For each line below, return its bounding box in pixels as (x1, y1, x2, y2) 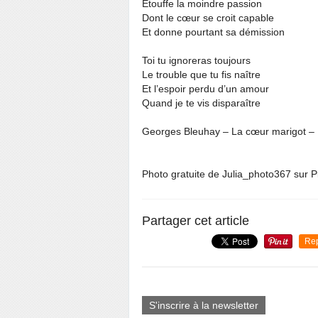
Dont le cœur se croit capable (142, 12, 274, 23)
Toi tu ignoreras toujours (142, 55, 251, 66)
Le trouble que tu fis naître (142, 69, 261, 80)
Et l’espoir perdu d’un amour (142, 83, 269, 94)
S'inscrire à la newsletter (149, 300, 258, 311)
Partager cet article (142, 214, 249, 228)
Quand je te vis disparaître (142, 97, 261, 109)
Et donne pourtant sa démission (142, 26, 285, 38)
